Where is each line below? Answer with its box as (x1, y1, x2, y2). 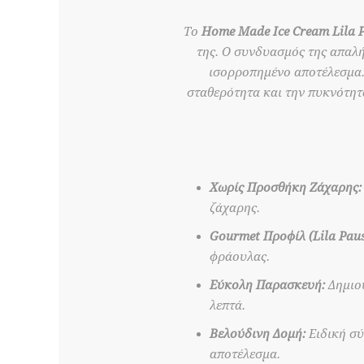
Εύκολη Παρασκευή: (210, 278, 325, 292)
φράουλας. (210, 249, 270, 264)
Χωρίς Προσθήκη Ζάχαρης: (210, 180, 362, 195)
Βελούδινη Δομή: (210, 327, 305, 341)
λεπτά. (210, 298, 245, 313)
